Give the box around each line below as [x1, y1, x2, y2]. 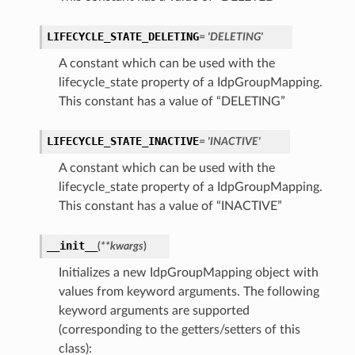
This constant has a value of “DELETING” [58, 95, 285, 109]
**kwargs [100, 240, 143, 253]
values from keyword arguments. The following [58, 285, 319, 299]
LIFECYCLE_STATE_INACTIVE [46, 135, 199, 148]
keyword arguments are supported [58, 304, 250, 318]
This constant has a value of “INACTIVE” [58, 200, 282, 213]
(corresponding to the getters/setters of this [58, 323, 300, 337]
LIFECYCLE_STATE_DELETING [46, 30, 199, 44]
